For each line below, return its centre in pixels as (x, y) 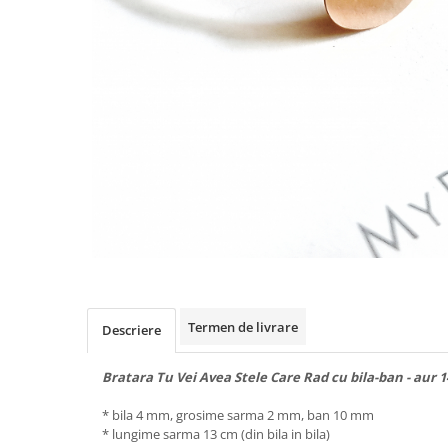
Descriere (131, 329)
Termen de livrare (243, 326)
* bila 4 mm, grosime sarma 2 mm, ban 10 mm (238, 414)
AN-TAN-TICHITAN (76, 31)
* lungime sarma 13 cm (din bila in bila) (216, 433)
